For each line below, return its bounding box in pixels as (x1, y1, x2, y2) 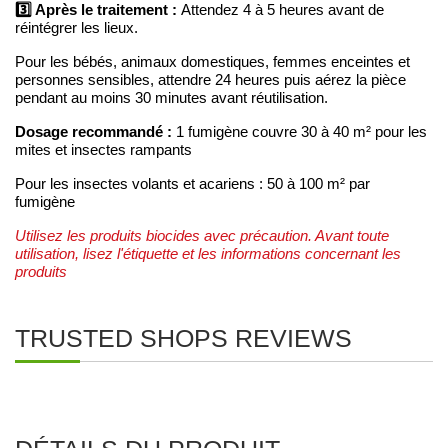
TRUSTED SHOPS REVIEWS (15, 324, 352, 353)
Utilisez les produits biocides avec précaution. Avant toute (15, 228, 389, 245)
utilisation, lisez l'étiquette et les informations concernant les (15, 246, 401, 263)
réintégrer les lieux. (15, 20, 138, 37)
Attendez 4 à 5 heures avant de (181, 2, 384, 19)
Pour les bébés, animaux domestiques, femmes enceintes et (15, 54, 410, 71)
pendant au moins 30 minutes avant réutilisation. (15, 90, 328, 107)
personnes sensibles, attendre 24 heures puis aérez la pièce (15, 72, 406, 89)
